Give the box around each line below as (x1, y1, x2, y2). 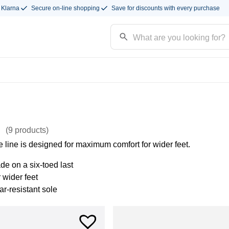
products (13, 125, 46, 134)
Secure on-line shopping (31, 5, 100, 12)
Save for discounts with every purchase (111, 5, 220, 12)
